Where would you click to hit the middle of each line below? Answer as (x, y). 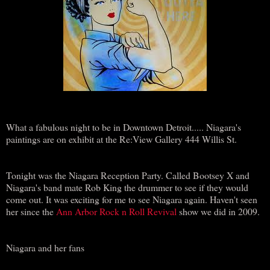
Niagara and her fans (45, 247)
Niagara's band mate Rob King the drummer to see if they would (127, 187)
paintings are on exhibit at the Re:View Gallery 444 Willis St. (121, 139)
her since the (31, 211)
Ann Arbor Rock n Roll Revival (116, 211)
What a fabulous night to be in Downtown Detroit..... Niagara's (124, 127)
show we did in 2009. (218, 211)
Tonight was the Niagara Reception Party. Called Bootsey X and (128, 175)
